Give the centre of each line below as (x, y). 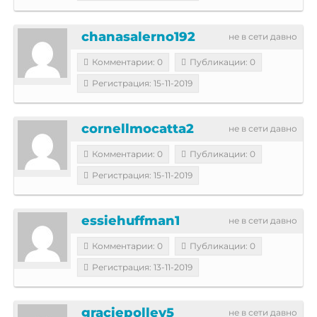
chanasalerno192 (138, 36)
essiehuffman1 (131, 220)
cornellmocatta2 (138, 128)
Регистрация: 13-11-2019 (142, 267)
